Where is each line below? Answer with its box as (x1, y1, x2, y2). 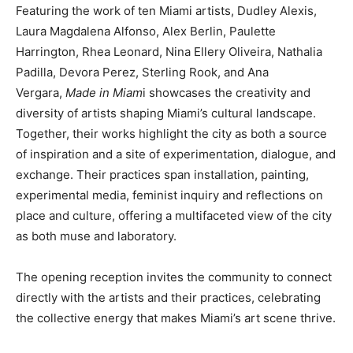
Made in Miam (65, 84, 143, 100)
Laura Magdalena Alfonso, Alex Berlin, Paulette (16, 23, 276, 39)
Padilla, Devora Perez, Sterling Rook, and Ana (16, 64, 269, 80)
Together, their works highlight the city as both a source (16, 125, 327, 141)
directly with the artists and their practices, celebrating (16, 289, 321, 305)
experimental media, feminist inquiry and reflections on (16, 187, 323, 203)
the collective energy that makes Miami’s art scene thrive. (16, 310, 336, 325)
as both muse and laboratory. (16, 228, 176, 243)
